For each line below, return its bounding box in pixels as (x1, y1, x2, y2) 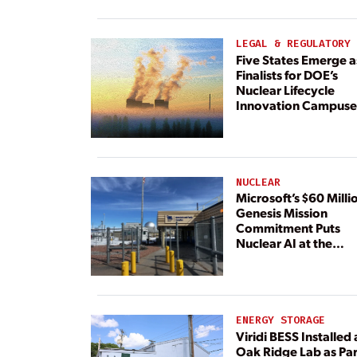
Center (235, 249, 276, 267)
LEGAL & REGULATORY (235, 37, 351, 51)
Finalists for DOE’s (235, 65, 338, 83)
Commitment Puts (235, 219, 340, 237)
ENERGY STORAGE (235, 313, 325, 328)
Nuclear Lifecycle (235, 80, 335, 98)
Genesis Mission (235, 204, 328, 222)
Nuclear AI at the (235, 234, 332, 252)
